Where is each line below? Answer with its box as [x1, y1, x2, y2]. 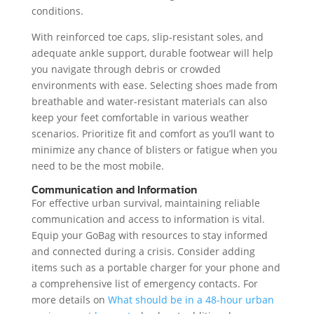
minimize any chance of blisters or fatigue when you [31, 143, 278, 157]
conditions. [31, 4, 83, 18]
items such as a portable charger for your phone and [31, 261, 280, 275]
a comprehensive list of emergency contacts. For [31, 277, 258, 291]
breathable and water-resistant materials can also [31, 95, 267, 109]
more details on [31, 293, 108, 307]
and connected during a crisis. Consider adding [31, 245, 255, 259]
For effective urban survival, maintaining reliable [31, 196, 260, 210]
